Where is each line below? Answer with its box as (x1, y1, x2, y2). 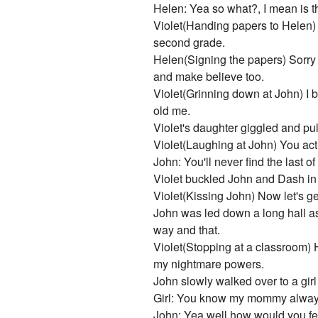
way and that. (153, 221, 221, 238)
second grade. (153, 34, 226, 51)
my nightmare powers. (153, 256, 265, 273)
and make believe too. (153, 68, 265, 85)
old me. (153, 102, 191, 119)
